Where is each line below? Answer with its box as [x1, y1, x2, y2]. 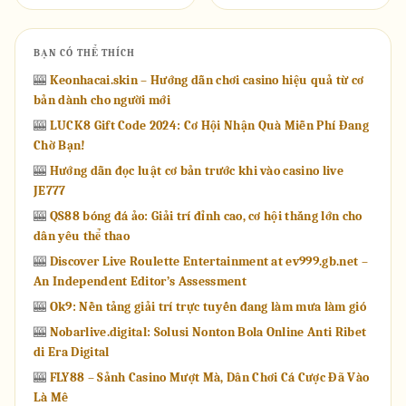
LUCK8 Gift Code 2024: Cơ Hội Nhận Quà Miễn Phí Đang [49, 118, 369, 132]
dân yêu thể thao [34, 228, 130, 243]
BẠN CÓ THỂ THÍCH [34, 47, 136, 59]
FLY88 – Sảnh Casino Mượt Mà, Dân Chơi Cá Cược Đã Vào [49, 370, 370, 384]
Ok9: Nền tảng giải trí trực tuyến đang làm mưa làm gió [49, 299, 366, 314]
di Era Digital [34, 344, 110, 359]
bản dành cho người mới [34, 92, 171, 107]
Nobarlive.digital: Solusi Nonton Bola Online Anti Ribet [49, 324, 367, 339]
